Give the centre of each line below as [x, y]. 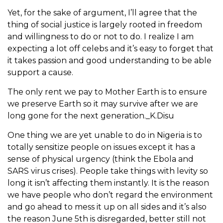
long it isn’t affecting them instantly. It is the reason [108, 183]
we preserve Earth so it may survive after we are [103, 104]
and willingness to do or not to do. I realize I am [101, 37]
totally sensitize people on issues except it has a [101, 147]
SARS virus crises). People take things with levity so [108, 171]
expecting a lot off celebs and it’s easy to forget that [111, 49]
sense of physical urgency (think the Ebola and [101, 159]
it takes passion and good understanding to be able [110, 61]
